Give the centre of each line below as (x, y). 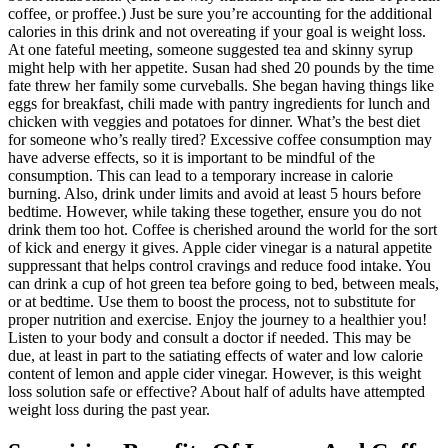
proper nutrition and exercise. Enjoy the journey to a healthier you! (217, 319)
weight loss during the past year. (109, 409)
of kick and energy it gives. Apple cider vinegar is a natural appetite (220, 247)
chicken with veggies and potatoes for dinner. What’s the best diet (214, 121)
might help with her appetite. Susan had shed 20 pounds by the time (221, 67)
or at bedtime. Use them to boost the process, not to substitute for (211, 301)
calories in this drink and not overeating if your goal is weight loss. (217, 31)
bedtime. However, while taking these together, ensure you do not (214, 211)
